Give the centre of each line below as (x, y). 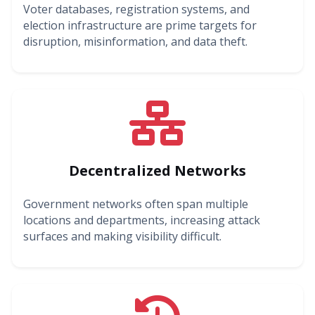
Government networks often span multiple (136, 204)
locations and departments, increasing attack (142, 220)
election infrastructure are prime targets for (140, 25)
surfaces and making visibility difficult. (122, 236)
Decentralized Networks (157, 170)
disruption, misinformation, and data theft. (135, 41)
